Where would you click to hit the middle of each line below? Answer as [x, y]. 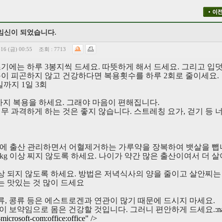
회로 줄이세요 [192, 75]
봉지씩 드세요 [73, 66]
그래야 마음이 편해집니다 [112, 102]
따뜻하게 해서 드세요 [140, 66]
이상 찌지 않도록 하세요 [52, 156]
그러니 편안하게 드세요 [171, 209]
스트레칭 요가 [159, 111]
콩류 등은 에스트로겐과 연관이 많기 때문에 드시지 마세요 [111, 200]
